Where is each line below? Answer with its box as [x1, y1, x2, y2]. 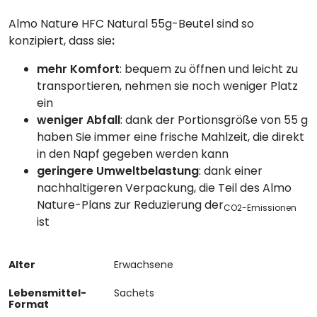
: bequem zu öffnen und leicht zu [120, 60, 298, 77]
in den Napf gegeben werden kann [37, 145, 229, 162]
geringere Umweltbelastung [37, 162, 199, 179]
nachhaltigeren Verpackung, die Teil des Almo [37, 179, 292, 196]
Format [8, 296, 49, 311]
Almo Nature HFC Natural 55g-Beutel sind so [8, 15, 254, 32]
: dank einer [199, 162, 263, 179]
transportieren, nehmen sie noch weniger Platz [37, 77, 298, 94]
